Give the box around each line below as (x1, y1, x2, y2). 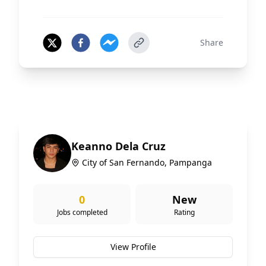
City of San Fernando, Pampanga (82, 157, 212, 168)
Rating (173, 207, 195, 217)
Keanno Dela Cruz (71, 139, 166, 153)
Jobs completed (56, 207, 107, 217)
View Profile (110, 241, 156, 252)
